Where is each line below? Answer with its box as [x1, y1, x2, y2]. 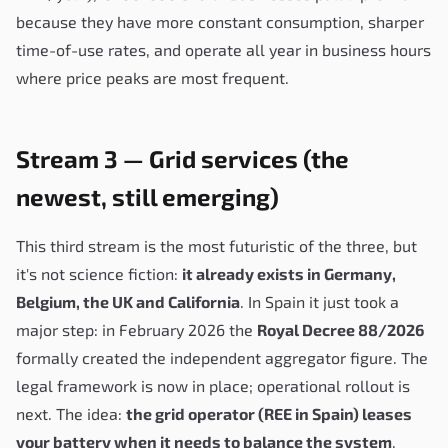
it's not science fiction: [16, 263, 182, 283]
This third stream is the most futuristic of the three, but [16, 235, 417, 255]
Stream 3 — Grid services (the [16, 143, 349, 173]
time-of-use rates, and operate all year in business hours [16, 39, 431, 59]
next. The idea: [16, 403, 126, 423]
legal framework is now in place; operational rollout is [16, 375, 410, 395]
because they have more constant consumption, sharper [16, 11, 424, 31]
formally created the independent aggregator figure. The [16, 347, 428, 367]
